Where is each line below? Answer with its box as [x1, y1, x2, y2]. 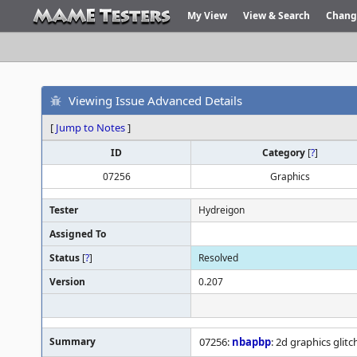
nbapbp [232, 335, 271, 349]
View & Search [243, 9, 310, 22]
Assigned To [49, 227, 106, 241]
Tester [49, 203, 78, 217]
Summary [49, 335, 96, 348]
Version [49, 275, 85, 288]
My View [187, 9, 227, 22]
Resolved [198, 251, 238, 265]
